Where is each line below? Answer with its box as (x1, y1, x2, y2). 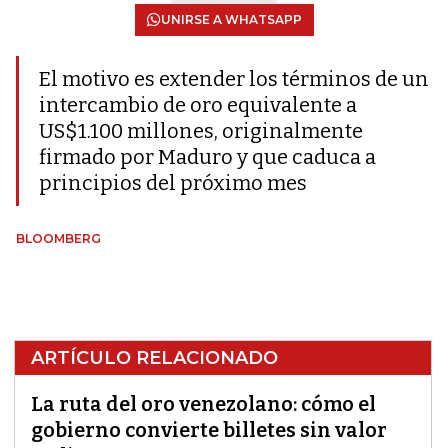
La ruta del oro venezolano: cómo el (31, 392, 376, 416)
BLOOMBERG (16, 231, 101, 246)
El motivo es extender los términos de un (39, 67, 429, 91)
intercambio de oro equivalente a (39, 93, 357, 117)
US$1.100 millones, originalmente (39, 119, 363, 143)
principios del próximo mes (39, 171, 307, 195)
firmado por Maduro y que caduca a (39, 145, 376, 169)
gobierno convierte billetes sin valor (31, 418, 387, 442)
